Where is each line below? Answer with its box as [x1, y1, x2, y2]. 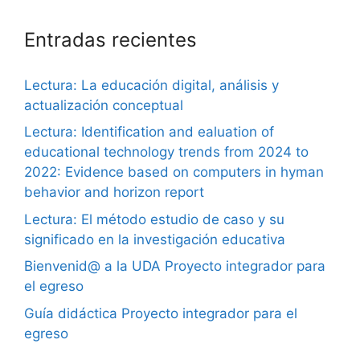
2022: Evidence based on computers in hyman [24, 164, 324, 181]
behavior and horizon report [24, 184, 204, 201]
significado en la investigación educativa [24, 231, 285, 247]
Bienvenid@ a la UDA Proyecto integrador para [24, 258, 325, 275]
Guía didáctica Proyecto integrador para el [24, 305, 297, 321]
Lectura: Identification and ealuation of [24, 124, 274, 141]
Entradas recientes [24, 27, 197, 51]
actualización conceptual [24, 96, 183, 113]
